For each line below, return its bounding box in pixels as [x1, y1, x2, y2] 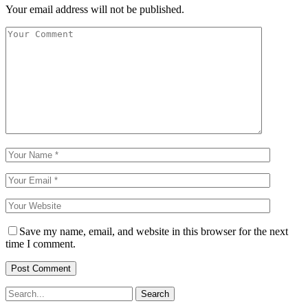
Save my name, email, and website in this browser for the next [19, 225, 288, 237]
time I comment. [5, 237, 76, 250]
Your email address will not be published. [5, 3, 184, 15]
